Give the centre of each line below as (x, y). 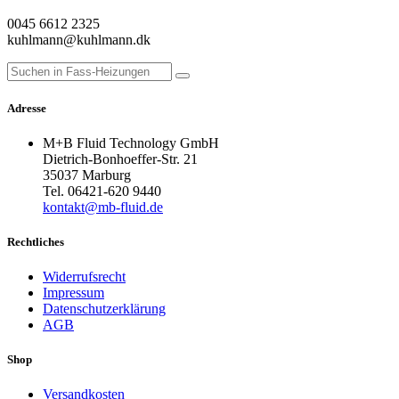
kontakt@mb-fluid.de (103, 207)
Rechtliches (36, 241)
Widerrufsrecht (84, 277)
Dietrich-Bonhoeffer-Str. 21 (120, 159)
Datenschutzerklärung (104, 309)
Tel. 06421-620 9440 (102, 191)
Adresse (27, 108)
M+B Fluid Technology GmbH (131, 142)
